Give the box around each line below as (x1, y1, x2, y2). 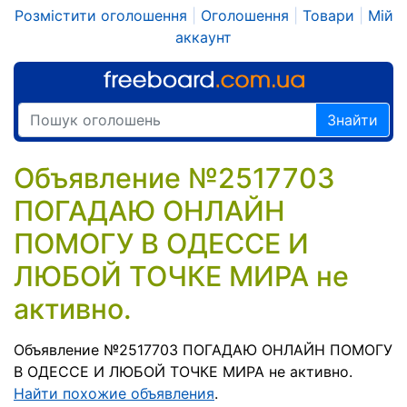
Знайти (327, 111, 378, 130)
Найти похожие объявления (14, 384, 214, 402)
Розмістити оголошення (14, 6, 187, 25)
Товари (302, 6, 354, 25)
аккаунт (175, 28, 232, 46)
